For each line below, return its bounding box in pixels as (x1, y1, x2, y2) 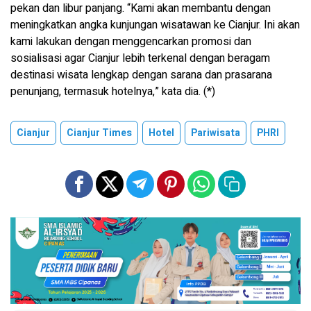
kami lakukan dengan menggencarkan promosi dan (10, 33, 251, 51)
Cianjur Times (67, 126, 132, 141)
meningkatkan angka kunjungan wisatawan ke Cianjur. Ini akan (10, 17, 300, 34)
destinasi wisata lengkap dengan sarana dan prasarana (10, 67, 272, 84)
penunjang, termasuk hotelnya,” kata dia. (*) (10, 83, 215, 101)
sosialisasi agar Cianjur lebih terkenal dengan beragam (10, 50, 270, 67)
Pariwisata (191, 126, 240, 141)
